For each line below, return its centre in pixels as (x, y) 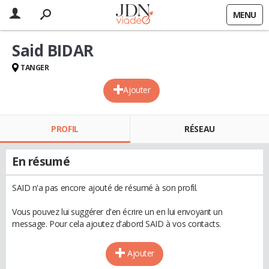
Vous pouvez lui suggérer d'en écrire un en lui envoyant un (117, 212)
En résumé (41, 162)
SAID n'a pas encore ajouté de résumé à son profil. (105, 188)
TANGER (35, 68)
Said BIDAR (53, 50)
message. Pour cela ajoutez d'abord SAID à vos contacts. (116, 224)
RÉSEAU (200, 129)
